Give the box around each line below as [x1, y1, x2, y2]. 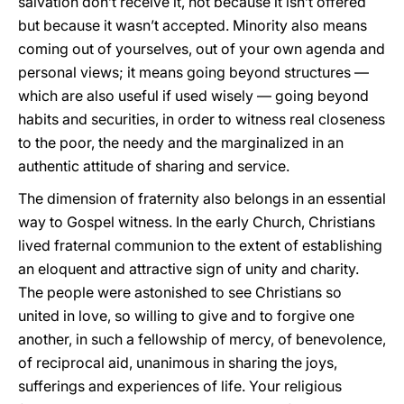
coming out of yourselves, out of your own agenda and [18, 40, 385, 58]
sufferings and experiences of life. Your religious [18, 377, 342, 395]
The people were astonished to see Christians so [18, 283, 342, 301]
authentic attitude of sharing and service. [18, 157, 289, 175]
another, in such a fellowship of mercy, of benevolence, [18, 330, 386, 348]
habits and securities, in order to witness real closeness [18, 110, 385, 128]
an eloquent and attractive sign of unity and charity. [18, 260, 359, 278]
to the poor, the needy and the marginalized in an [18, 133, 344, 151]
